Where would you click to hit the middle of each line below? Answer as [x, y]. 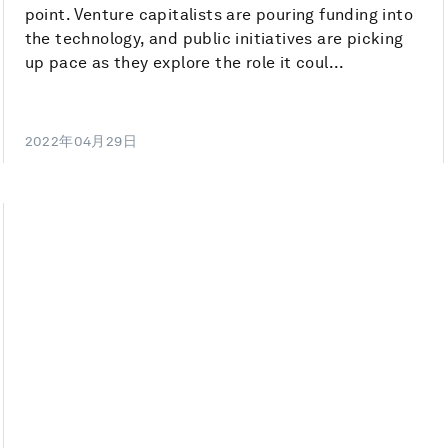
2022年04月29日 [81, 141]
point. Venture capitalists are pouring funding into [219, 15]
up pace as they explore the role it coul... [184, 63]
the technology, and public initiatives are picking [214, 39]
